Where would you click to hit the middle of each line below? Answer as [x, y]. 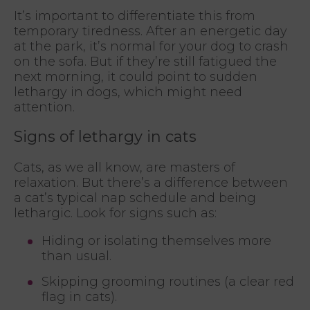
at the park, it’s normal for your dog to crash [151, 47]
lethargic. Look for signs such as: [115, 213]
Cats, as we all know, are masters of [125, 168]
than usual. [76, 256]
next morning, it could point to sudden [136, 77]
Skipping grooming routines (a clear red [168, 282]
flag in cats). [79, 297]
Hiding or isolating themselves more [156, 241]
